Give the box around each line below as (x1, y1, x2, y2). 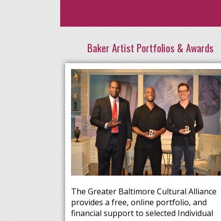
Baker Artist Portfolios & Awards (87, 40, 214, 56)
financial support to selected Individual (71, 207, 213, 219)
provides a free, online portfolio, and (71, 196, 207, 208)
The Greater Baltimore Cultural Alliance (71, 185, 217, 197)
